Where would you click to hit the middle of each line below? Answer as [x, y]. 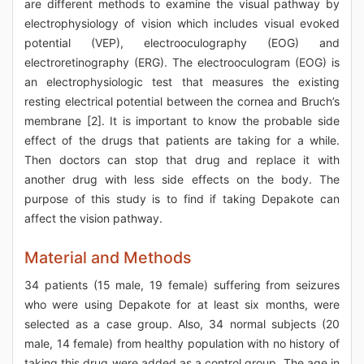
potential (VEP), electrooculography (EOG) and [182, 43]
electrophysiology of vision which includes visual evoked [182, 23]
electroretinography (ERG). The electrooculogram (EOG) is [182, 62]
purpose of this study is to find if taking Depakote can [182, 199]
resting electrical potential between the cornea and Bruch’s [182, 101]
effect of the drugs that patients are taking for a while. [182, 140]
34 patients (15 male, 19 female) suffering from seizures [182, 285]
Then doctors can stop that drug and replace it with [182, 160]
